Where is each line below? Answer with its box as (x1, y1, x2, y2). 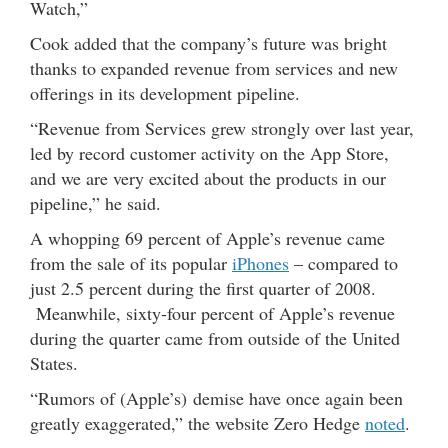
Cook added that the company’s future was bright (30, 31, 387, 56)
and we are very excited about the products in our (30, 166, 386, 191)
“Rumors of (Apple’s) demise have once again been (30, 386, 403, 411)
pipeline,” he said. (30, 191, 161, 216)
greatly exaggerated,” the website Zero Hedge (30, 411, 365, 436)
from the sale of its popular (30, 251, 232, 276)
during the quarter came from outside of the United (30, 326, 400, 351)
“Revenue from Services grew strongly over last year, (30, 116, 414, 141)
